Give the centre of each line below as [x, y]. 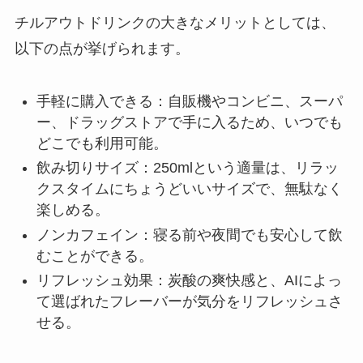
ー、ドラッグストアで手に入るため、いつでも [189, 122]
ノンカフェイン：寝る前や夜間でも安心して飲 [189, 235]
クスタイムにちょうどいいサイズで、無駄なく [189, 189]
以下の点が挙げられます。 [102, 48]
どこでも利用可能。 [102, 143]
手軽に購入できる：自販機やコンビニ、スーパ [189, 101]
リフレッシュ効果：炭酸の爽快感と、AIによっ [189, 281]
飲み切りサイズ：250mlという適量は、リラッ [187, 168]
